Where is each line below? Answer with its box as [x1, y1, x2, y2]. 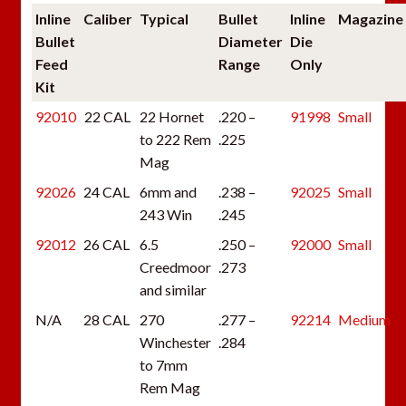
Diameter [217, 32, 283, 50]
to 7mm [139, 355, 188, 373]
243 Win [139, 205, 192, 223]
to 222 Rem [139, 130, 211, 148]
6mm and [139, 182, 197, 200]
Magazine [337, 9, 403, 27]
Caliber [82, 9, 132, 27]
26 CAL [82, 235, 130, 253]
